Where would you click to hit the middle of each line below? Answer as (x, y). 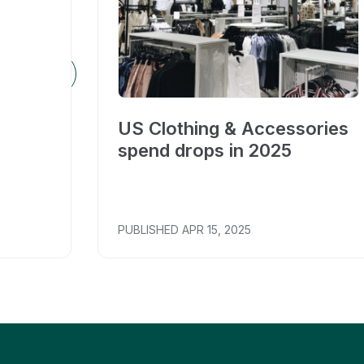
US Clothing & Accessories (233, 128)
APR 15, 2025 (217, 229)
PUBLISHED (148, 229)
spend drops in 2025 (205, 150)
